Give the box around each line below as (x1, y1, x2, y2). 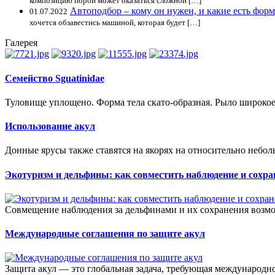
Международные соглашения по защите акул (5, 228, 205, 239)
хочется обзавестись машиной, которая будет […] (29, 18, 200, 28)
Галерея (5, 37, 37, 48)
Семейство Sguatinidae (5, 72, 104, 83)
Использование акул (5, 121, 95, 132)
